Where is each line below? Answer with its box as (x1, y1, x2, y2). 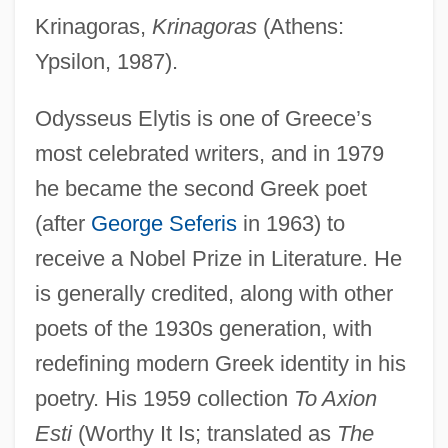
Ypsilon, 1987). (34, 48, 178, 74)
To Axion (293, 385, 377, 411)
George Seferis (90, 210, 237, 236)
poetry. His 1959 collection (34, 385, 294, 411)
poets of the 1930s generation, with (34, 315, 372, 341)
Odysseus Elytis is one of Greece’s (34, 105, 372, 131)
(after (34, 210, 91, 236)
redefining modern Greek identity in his (34, 350, 406, 376)
